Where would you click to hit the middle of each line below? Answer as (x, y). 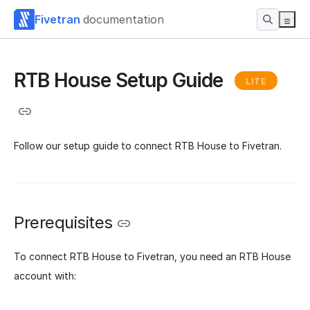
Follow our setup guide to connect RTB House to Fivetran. (148, 145)
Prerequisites (63, 222)
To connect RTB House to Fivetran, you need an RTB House (152, 257)
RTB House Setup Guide (121, 80)
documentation (124, 19)
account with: (45, 276)
